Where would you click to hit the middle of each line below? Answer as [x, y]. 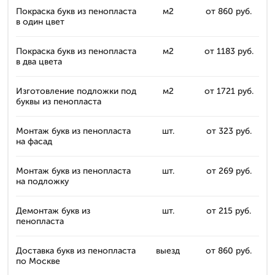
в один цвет [40, 21]
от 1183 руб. [229, 51]
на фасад [34, 141]
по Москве [38, 261]
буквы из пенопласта [59, 101]
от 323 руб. [229, 131]
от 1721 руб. [229, 91]
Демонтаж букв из [53, 211]
